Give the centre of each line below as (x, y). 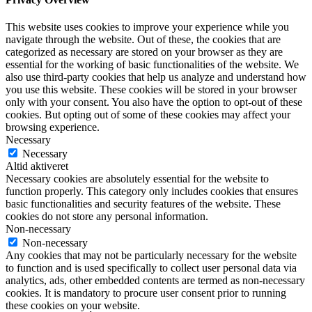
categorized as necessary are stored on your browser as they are (144, 52)
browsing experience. (53, 127)
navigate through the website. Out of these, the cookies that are (143, 39)
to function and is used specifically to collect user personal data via (151, 267)
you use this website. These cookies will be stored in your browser (151, 89)
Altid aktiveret (37, 166)
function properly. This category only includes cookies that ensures (152, 191)
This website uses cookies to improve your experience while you (147, 26)
